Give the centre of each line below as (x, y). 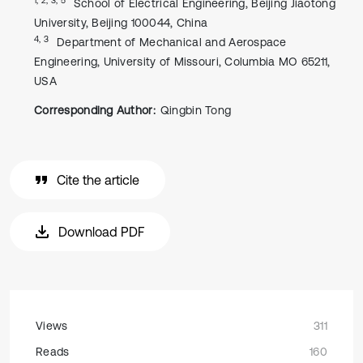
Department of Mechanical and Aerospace (172, 42)
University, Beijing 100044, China (121, 23)
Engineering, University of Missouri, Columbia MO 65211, (182, 62)
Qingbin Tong (196, 110)
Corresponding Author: (95, 110)
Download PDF (101, 232)
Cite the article (98, 180)
